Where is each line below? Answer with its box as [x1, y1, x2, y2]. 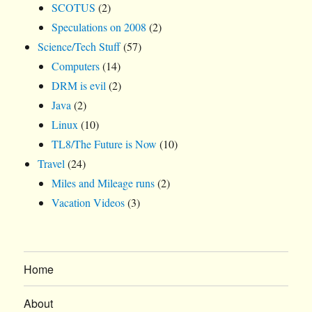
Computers [52, 58, 100, 74]
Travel [38, 156, 65, 171]
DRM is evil [52, 78, 107, 93]
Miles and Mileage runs [52, 175, 155, 191]
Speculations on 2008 [52, 19, 147, 35]
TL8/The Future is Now [52, 136, 157, 152]
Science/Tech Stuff [38, 39, 121, 54]
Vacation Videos [52, 195, 125, 210]
